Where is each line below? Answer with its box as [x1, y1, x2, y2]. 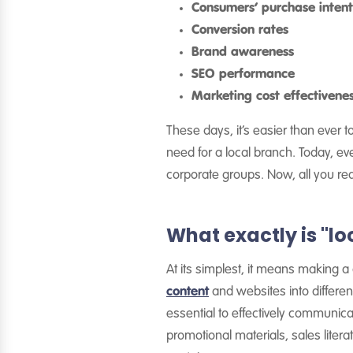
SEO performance [191, 68, 295, 81]
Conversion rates [191, 24, 288, 37]
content [166, 285, 209, 299]
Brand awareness [191, 46, 294, 59]
